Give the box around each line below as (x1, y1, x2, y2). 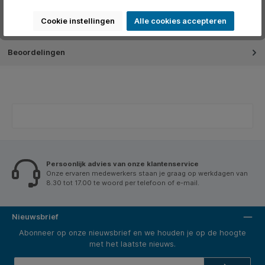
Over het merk (8, 22, 62, 31)
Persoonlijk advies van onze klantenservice (46, 159, 199, 168)
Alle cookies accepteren (134, 17, 227, 25)
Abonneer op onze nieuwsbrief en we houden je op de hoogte (19, 228, 246, 238)
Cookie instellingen (40, 17, 115, 25)
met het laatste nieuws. (89, 240, 176, 249)
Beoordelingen (8, 47, 65, 57)
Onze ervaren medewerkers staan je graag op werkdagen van (46, 169, 248, 177)
